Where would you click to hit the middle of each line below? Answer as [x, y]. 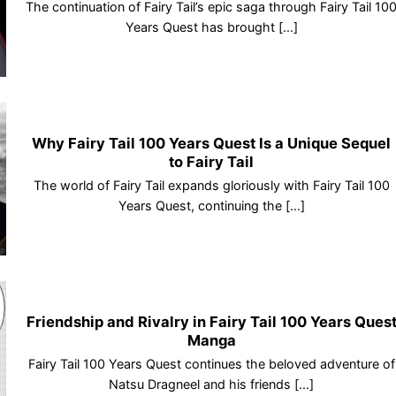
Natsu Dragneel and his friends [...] [212, 384]
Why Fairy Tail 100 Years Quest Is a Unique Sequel [212, 144]
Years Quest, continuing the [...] [211, 205]
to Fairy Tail [212, 162]
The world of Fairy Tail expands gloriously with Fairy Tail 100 [211, 185]
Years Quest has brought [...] [211, 27]
